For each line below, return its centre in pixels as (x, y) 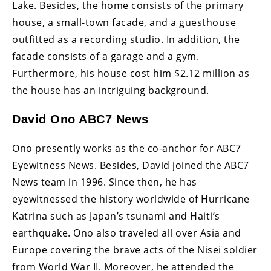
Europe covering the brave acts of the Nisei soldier (135, 250)
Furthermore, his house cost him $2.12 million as (131, 73)
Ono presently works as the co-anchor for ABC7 (127, 148)
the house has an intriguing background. (111, 90)
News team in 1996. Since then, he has (105, 182)
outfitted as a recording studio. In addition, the (126, 39)
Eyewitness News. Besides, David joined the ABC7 (131, 165)
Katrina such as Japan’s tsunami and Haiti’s (116, 216)
